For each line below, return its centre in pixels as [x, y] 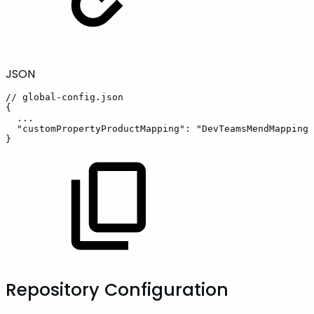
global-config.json [73, 97]
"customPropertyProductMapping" [101, 128]
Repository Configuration [117, 289]
